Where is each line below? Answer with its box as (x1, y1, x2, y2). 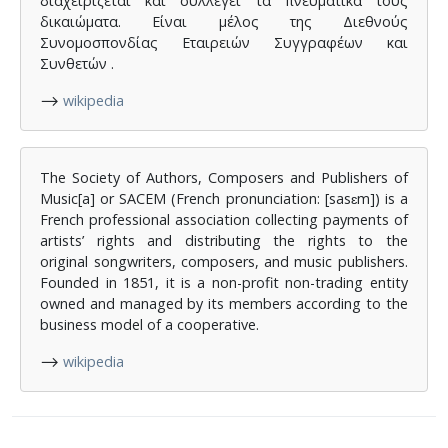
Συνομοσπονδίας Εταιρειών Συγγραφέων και (40, 32, 408, 52)
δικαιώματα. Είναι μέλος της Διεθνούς (40, 11, 408, 31)
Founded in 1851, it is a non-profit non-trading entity (40, 273, 408, 293)
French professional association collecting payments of (40, 210, 408, 230)
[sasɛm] (324, 189, 375, 209)
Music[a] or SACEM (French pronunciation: (40, 189, 325, 209)
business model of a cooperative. (40, 315, 260, 335)
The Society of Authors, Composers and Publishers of (40, 168, 408, 188)
